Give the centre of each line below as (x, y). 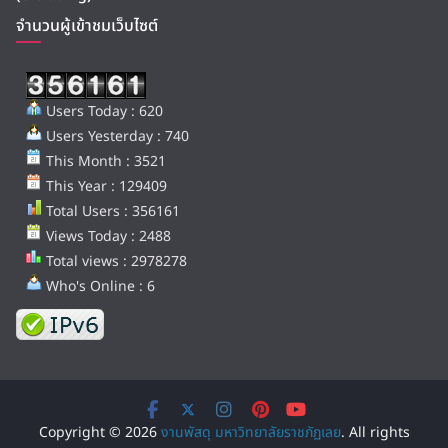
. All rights (375, 432)
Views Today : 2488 (106, 236)
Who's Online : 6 (98, 286)
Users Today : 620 (102, 111)
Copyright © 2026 (99, 432)
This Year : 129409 (104, 186)
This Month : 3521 (104, 161)
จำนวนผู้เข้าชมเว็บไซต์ (87, 26)
